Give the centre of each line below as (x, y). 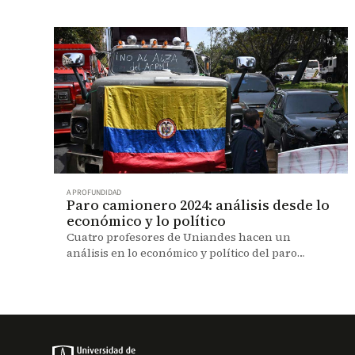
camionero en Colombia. (132, 269)
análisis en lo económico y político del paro (182, 253)
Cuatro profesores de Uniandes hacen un (179, 237)
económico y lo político (146, 221)
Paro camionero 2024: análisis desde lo (198, 205)
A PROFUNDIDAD (94, 193)
